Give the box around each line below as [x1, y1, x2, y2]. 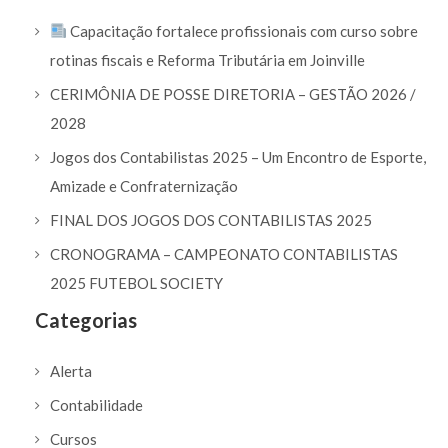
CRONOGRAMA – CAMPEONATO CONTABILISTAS [50, 244, 398, 263]
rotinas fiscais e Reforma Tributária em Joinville [50, 50, 365, 69]
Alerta [50, 361, 92, 380]
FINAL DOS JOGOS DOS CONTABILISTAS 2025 [50, 210, 372, 229]
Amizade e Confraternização [50, 176, 238, 195]
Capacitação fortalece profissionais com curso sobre [67, 21, 419, 40]
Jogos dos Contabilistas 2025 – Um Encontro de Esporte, [50, 147, 426, 166]
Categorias [35, 307, 137, 332]
